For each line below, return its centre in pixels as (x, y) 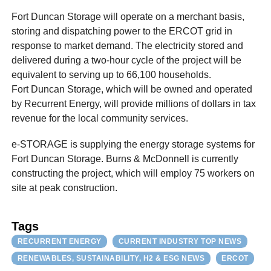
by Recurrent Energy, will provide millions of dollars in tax (134, 103)
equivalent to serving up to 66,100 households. (112, 74)
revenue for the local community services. (104, 118)
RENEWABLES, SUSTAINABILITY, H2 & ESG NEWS (111, 258)
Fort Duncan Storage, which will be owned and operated (132, 89)
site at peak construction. (65, 188)
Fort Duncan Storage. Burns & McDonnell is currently (125, 158)
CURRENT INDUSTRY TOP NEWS (180, 242)
